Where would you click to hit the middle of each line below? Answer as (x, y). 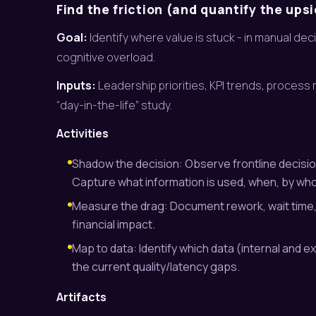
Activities (83, 133)
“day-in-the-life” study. (114, 105)
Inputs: (76, 85)
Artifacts (81, 297)
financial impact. (114, 224)
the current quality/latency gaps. (156, 267)
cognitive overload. (106, 57)
